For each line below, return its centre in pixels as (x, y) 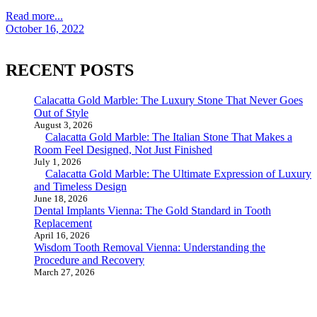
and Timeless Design (80, 187)
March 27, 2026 (64, 272)
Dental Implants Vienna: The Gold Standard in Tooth (152, 211)
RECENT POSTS (70, 70)
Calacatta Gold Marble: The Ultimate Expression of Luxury (178, 174)
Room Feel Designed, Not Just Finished (123, 150)
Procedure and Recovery (89, 260)
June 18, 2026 (61, 199)
